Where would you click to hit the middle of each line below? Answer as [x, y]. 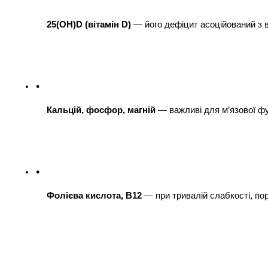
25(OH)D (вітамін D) [89, 24]
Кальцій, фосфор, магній [101, 110]
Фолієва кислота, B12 [94, 195]
